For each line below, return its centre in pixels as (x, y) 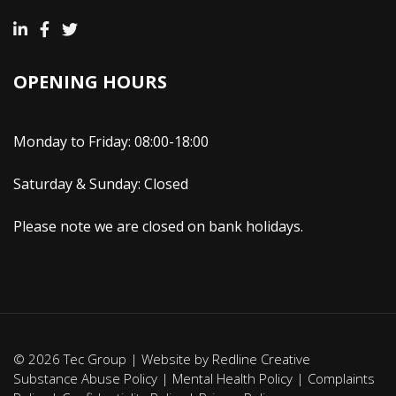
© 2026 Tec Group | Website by (113, 358)
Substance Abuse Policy (85, 378)
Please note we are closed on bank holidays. (158, 226)
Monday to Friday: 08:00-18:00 (111, 141)
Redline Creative (261, 358)
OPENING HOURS (90, 81)
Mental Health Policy (232, 378)
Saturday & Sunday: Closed (101, 183)
